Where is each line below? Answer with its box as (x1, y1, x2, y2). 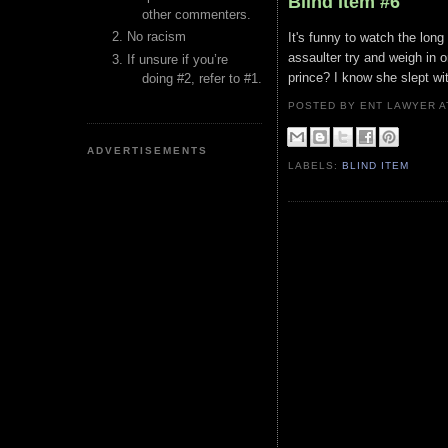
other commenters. (142, 7, 251, 22)
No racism (127, 29, 186, 45)
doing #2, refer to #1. (142, 70, 262, 86)
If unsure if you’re (127, 51, 228, 67)
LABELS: (288, 160, 343, 172)
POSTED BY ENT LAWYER (288, 100, 440, 111)
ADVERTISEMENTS (87, 144, 209, 156)
